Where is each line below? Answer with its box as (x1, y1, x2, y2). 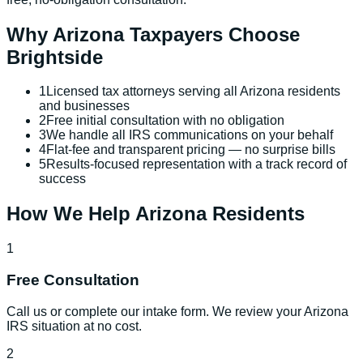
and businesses (39, 99, 130, 113)
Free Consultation (6, 271, 139, 288)
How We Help (6, 203, 135, 225)
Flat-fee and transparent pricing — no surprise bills (46, 143, 335, 157)
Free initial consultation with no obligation (46, 113, 284, 128)
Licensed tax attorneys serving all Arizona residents (46, 84, 340, 99)
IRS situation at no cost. (6, 318, 142, 333)
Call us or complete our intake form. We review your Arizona (6, 304, 348, 318)
